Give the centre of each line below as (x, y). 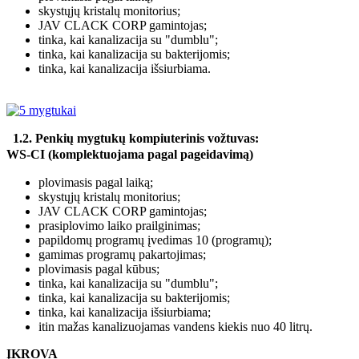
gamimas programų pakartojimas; (122, 254)
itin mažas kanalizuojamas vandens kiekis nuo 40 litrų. (175, 326)
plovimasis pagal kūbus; (99, 268)
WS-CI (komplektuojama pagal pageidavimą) (130, 154)
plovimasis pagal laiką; (96, 182)
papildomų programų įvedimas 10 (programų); (155, 240)
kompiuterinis (168, 138)
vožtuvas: (235, 138)
